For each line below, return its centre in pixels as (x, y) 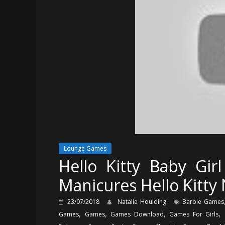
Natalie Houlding (143, 201)
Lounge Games (85, 148)
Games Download (137, 214)
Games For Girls (194, 214)
